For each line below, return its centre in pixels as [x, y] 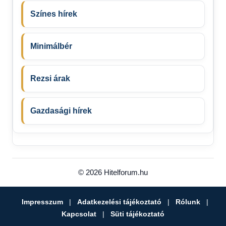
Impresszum [42, 202]
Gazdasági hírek [61, 111]
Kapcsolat [79, 214]
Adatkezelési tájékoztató [119, 202]
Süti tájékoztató [137, 214]
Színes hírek [54, 14]
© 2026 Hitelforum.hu [113, 173]
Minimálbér [51, 46]
